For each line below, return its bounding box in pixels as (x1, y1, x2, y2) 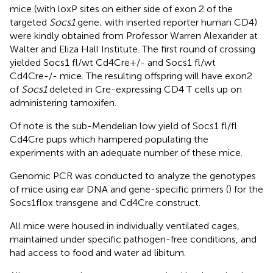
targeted (10, 16, 49, 28)
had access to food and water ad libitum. (10, 246, 186, 258)
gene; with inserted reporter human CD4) (75, 16, 257, 28)
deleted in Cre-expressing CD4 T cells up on (47, 83, 242, 95)
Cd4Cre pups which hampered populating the (10, 133, 208, 145)
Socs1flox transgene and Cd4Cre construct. (10, 196, 200, 208)
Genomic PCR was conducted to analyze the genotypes (10, 169, 256, 182)
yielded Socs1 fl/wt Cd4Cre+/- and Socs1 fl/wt (10, 56, 216, 68)
